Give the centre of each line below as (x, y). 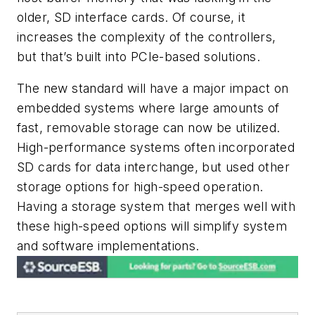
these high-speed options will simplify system (152, 226)
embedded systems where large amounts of (148, 108)
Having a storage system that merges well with (156, 207)
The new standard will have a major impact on (153, 89)
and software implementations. (108, 246)
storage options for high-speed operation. (140, 187)
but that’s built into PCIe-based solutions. (139, 56)
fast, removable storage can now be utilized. (149, 128)
